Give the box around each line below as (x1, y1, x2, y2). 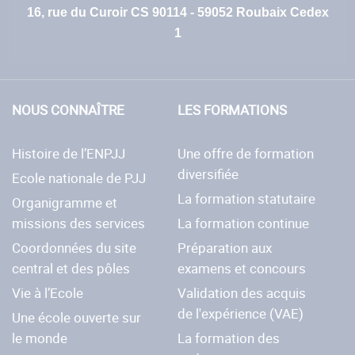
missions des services (12, 213, 145, 232)
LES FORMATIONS (177, 100, 288, 119)
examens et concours (177, 258, 307, 277)
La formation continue (177, 213, 310, 232)
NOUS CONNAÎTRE (12, 100, 124, 119)
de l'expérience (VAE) (177, 303, 304, 323)
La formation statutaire (177, 189, 316, 208)
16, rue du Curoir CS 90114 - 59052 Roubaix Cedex (26, 5, 329, 19)
